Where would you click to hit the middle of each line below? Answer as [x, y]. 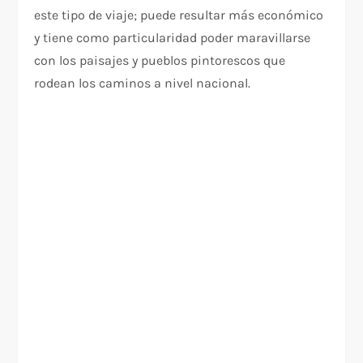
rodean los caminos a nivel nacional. [143, 83]
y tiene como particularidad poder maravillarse [173, 37]
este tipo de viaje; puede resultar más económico [179, 15]
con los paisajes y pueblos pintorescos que [160, 60]
